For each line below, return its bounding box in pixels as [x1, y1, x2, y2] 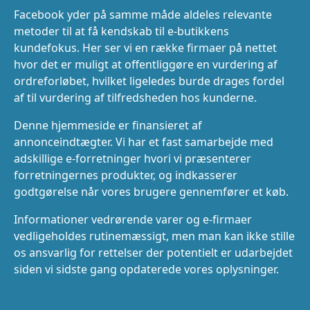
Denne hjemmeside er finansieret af [14, 117, 202, 133]
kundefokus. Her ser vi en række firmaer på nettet [14, 39, 277, 55]
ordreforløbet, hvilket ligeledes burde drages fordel [14, 73, 284, 89]
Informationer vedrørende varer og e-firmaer [14, 211, 252, 227]
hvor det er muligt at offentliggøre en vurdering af [14, 56, 277, 72]
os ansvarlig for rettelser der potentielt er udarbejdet [14, 244, 293, 260]
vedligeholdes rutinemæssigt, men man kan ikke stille [14, 228, 295, 244]
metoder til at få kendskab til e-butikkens [14, 23, 229, 39]
